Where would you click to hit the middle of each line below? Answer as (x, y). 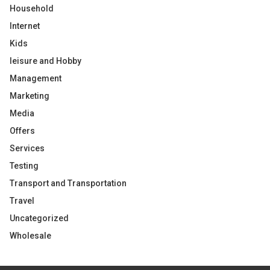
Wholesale (30, 236)
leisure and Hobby (46, 61)
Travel (22, 201)
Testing (24, 166)
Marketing (30, 96)
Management (36, 78)
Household (32, 8)
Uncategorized (39, 218)
